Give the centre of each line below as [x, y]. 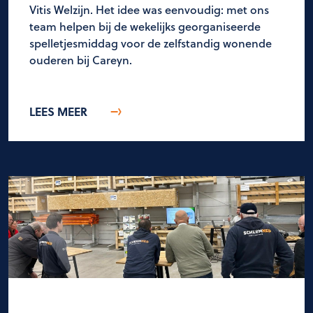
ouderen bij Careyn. [81, 60]
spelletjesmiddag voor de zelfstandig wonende [151, 43]
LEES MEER [58, 112]
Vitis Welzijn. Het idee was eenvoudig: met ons [149, 10]
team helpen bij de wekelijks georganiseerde [145, 27]
